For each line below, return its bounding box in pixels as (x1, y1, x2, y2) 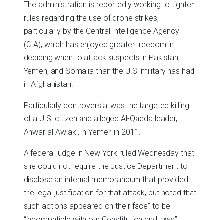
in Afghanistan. (24, 79, 73, 89)
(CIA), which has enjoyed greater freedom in (24, 39, 174, 49)
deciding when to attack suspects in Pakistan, (24, 53, 180, 62)
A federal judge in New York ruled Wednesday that (24, 148, 194, 158)
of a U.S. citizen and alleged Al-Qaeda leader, (24, 113, 177, 123)
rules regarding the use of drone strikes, (24, 13, 159, 23)
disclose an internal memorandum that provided (24, 174, 188, 184)
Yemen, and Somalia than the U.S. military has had (24, 66, 194, 76)
